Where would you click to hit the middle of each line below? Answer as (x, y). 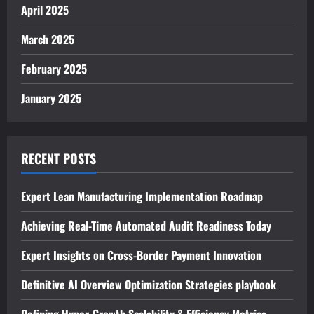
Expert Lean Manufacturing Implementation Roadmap (142, 196)
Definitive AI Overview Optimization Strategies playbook (149, 284)
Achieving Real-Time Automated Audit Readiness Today (146, 225)
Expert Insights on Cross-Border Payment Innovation (141, 255)
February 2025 (54, 68)
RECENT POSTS (59, 158)
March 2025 (48, 39)
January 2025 (51, 98)
